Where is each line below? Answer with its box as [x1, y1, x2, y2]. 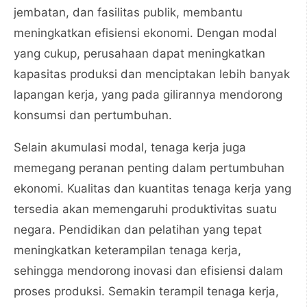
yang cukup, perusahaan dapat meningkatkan [14, 47, 265, 60]
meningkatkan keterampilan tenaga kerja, [14, 243, 241, 257]
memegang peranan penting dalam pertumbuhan [14, 161, 284, 175]
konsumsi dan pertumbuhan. [14, 108, 172, 122]
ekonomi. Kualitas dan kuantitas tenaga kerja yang [14, 182, 291, 195]
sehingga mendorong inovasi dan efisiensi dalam [14, 264, 283, 278]
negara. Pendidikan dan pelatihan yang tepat [14, 223, 262, 236]
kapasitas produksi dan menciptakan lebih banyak [14, 67, 290, 81]
